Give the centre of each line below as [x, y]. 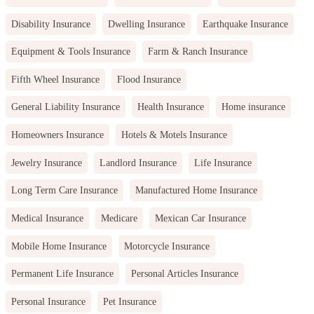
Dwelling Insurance [147, 23]
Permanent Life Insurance [62, 274]
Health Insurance [171, 107]
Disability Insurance [51, 23]
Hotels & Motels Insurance [175, 135]
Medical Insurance [47, 218]
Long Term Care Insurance [64, 190]
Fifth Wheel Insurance [55, 79]
